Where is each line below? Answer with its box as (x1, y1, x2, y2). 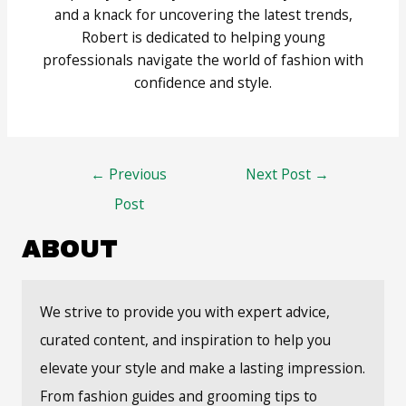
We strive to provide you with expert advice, (39, 302, 330, 323)
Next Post (245, 163, 314, 184)
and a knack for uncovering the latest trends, (53, 5, 353, 25)
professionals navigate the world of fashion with (43, 50, 363, 71)
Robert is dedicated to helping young (81, 27, 325, 48)
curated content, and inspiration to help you (39, 330, 331, 351)
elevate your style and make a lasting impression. (39, 358, 365, 379)
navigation (53, 179, 123, 200)
